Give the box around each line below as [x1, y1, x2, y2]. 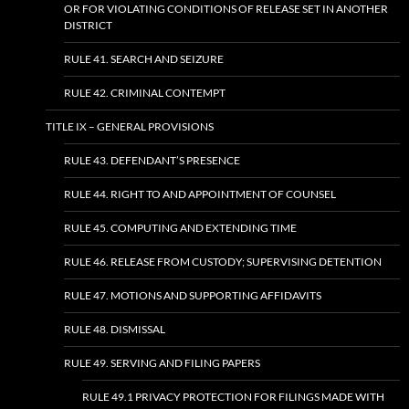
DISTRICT [64, 18, 112, 32]
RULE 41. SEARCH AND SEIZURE [64, 52, 224, 66]
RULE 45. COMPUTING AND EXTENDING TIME [64, 221, 297, 235]
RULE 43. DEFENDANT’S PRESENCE [64, 153, 240, 167]
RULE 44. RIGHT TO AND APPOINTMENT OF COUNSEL [64, 187, 336, 201]
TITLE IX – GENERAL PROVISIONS [46, 120, 214, 133]
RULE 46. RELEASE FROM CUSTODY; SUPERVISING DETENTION [64, 255, 382, 268]
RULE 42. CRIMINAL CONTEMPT [64, 86, 225, 100]
